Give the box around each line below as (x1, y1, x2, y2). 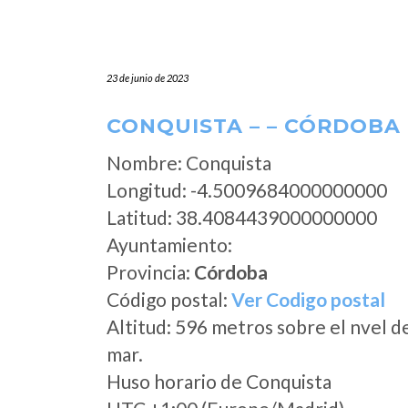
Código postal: (107, 288, 231, 311)
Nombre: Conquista (107, 151, 271, 174)
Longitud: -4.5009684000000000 (107, 178, 387, 201)
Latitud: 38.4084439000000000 (107, 206, 377, 229)
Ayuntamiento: (107, 233, 232, 256)
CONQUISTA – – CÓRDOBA (107, 114, 401, 138)
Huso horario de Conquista (107, 370, 331, 393)
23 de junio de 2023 (107, 72, 189, 84)
